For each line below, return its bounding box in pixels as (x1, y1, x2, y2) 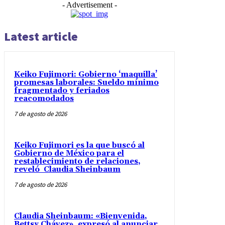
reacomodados (14, 93, 74, 103)
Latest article (4, 28, 78, 44)
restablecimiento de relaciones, (14, 156, 141, 166)
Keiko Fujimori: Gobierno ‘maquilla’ (14, 69, 157, 79)
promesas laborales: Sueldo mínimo (14, 77, 159, 87)
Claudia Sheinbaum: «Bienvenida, (14, 211, 147, 221)
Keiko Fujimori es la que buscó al (14, 140, 145, 150)
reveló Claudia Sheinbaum (14, 164, 121, 174)
